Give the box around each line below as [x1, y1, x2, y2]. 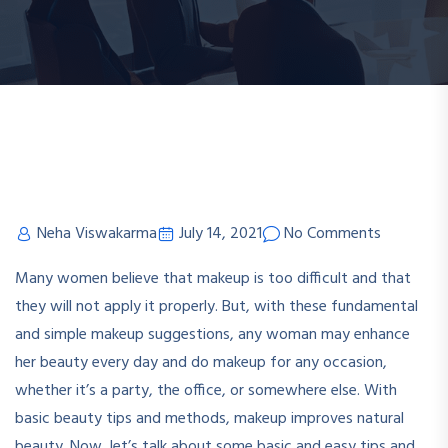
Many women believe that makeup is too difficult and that [15, 265, 411, 292]
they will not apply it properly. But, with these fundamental [15, 293, 418, 320]
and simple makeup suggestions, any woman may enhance [15, 321, 410, 348]
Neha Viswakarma [37, 220, 157, 247]
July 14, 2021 [179, 220, 262, 247]
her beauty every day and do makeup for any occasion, [15, 349, 387, 376]
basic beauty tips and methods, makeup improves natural [15, 405, 404, 432]
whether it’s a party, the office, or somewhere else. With [15, 377, 397, 404]
